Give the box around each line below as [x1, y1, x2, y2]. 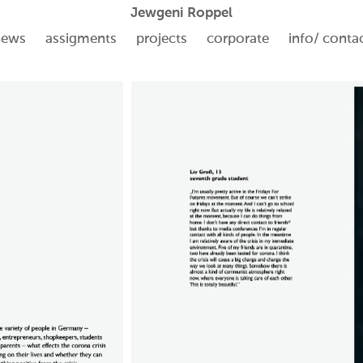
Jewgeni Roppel [130, 6, 233, 20]
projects [135, 32, 187, 46]
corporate [206, 32, 269, 46]
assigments [45, 32, 117, 46]
